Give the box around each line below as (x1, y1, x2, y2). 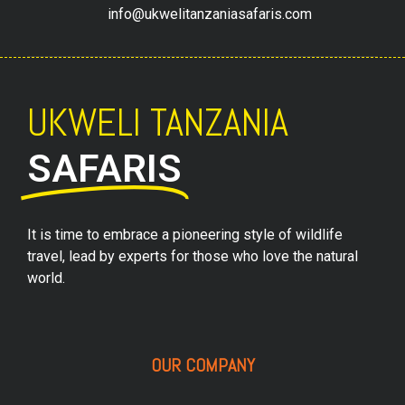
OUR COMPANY (150, 353, 255, 378)
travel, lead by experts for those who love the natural (27, 247, 358, 265)
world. (27, 268, 65, 287)
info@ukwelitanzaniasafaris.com (108, 5, 312, 23)
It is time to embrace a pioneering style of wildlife (27, 225, 343, 243)
